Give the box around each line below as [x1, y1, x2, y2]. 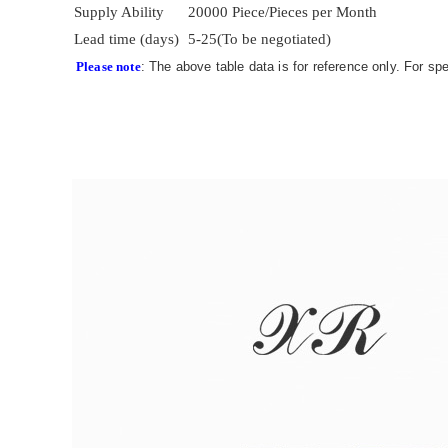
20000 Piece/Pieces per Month [188, 4, 377, 20]
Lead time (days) [74, 31, 179, 47]
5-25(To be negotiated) [188, 31, 331, 47]
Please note [76, 59, 141, 74]
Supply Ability [74, 4, 164, 20]
